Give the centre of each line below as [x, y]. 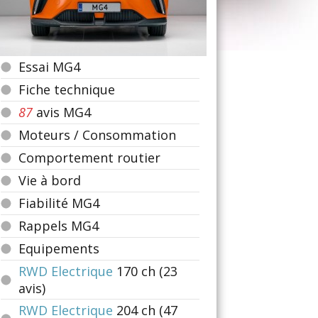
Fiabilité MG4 [59, 203]
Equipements [59, 248]
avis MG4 [62, 112]
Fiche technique [67, 89]
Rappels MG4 [59, 226]
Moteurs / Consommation [97, 135]
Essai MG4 [49, 67]
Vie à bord [50, 180]
